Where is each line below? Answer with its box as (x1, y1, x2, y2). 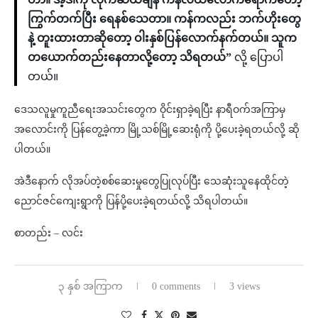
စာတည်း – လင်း (14, 228, 83, 239)
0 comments (152, 281, 200, 292)
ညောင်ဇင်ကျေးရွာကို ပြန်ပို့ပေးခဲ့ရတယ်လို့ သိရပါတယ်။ (14, 196, 248, 207)
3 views (229, 281, 260, 292)
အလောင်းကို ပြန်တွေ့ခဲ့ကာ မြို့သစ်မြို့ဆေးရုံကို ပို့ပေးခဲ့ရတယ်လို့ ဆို (14, 124, 300, 136)
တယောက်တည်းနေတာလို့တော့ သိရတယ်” (28, 51, 231, 64)
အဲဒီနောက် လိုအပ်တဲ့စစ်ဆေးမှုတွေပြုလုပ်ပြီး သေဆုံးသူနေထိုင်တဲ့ (14, 176, 289, 187)
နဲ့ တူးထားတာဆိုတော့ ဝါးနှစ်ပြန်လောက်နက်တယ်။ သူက (28, 32, 297, 45)
